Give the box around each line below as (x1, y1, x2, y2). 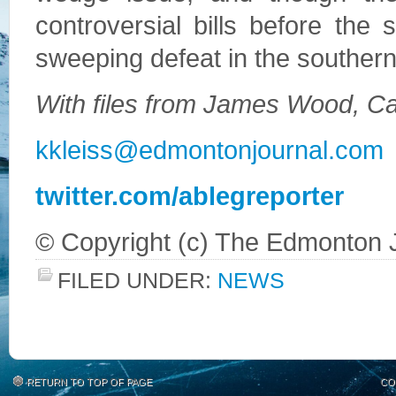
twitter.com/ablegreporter (35, 182, 344, 210)
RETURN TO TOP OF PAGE (27, 377, 152, 387)
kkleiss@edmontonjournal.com (35, 136, 384, 164)
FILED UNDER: (57, 269, 217, 293)
